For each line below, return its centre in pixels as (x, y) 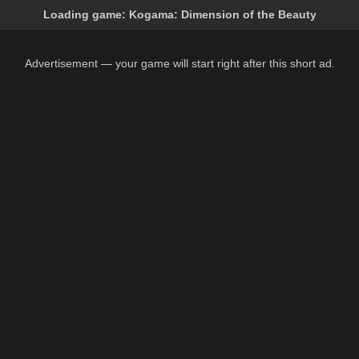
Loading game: (86, 14)
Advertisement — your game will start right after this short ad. (179, 63)
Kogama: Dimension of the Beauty (222, 14)
